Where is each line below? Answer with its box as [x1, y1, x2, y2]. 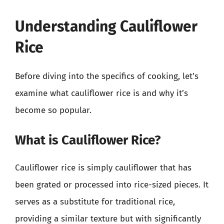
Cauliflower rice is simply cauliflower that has [15, 162, 191, 173]
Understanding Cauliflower [15, 17, 197, 35]
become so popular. [15, 104, 91, 115]
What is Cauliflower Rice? [15, 132, 161, 148]
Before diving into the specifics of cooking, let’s [15, 70, 198, 81]
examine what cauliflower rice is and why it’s [15, 87, 188, 98]
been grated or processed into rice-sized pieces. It [15, 179, 208, 190]
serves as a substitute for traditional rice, [15, 196, 175, 207]
